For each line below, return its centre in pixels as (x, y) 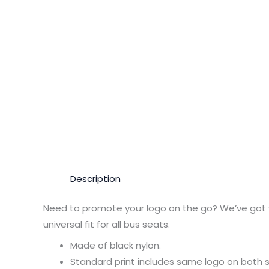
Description (95, 178)
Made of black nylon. (116, 245)
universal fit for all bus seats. (107, 225)
